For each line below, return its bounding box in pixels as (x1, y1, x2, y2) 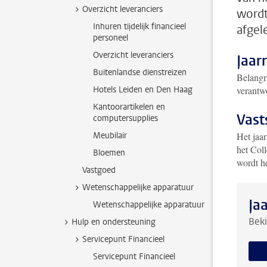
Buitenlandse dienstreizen (93, 67, 187, 78)
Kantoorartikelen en (93, 101, 165, 113)
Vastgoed (82, 164, 116, 176)
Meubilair (93, 130, 127, 141)
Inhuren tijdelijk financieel (93, 21, 186, 32)
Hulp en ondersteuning (72, 216, 156, 228)
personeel (93, 32, 128, 44)
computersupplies (93, 113, 158, 124)
